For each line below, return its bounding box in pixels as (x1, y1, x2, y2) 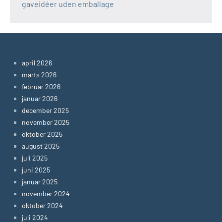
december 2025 (22, 106, 69, 114)
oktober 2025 (22, 129, 62, 138)
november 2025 (22, 117, 69, 126)
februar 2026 (22, 82, 60, 91)
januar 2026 (22, 94, 57, 103)
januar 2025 (22, 177, 57, 186)
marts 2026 (22, 70, 56, 79)
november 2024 (22, 189, 70, 198)
